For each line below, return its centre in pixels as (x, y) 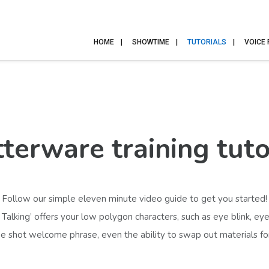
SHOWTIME (151, 42)
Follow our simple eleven (54, 199)
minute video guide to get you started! (187, 199)
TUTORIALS (207, 42)
